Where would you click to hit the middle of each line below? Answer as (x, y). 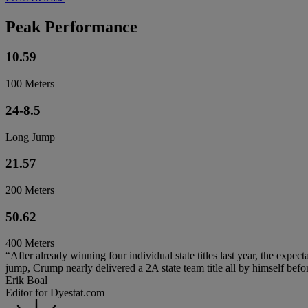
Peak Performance (71, 26)
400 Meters (30, 243)
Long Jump (30, 137)
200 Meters (30, 190)
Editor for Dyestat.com (55, 293)
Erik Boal (26, 280)
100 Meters (30, 84)
